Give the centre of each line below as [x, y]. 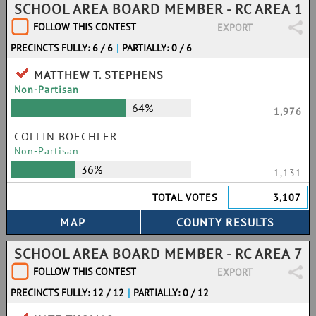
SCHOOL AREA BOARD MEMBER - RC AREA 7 [158, 254]
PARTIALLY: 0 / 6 [157, 48]
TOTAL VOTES [185, 197]
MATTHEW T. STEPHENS [99, 75]
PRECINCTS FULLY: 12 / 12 [67, 293]
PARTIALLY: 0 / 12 [171, 293]
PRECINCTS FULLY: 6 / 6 [62, 48]
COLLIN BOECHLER [66, 136]
